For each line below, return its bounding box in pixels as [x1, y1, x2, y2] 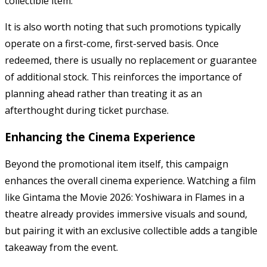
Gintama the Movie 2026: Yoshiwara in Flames [23, 191, 226, 204]
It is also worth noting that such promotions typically [5, 20, 241, 33]
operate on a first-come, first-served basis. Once [5, 36, 219, 50]
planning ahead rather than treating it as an [5, 86, 202, 100]
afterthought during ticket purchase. [5, 103, 169, 117]
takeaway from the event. [5, 241, 118, 254]
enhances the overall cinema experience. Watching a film [5, 174, 256, 188]
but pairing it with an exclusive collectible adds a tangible [5, 224, 257, 238]
